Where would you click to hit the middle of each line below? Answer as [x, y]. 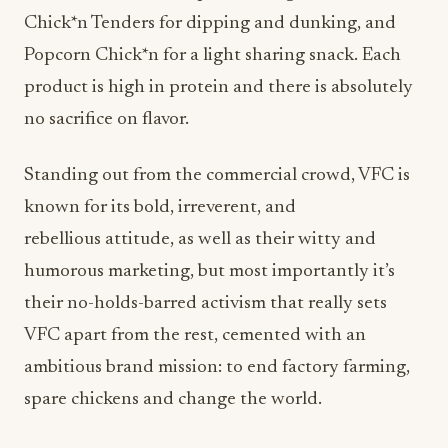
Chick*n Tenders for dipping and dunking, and [210, 23]
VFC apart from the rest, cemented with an [195, 335]
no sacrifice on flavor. [106, 119]
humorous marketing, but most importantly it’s [209, 271]
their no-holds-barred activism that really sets [205, 303]
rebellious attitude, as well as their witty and [200, 239]
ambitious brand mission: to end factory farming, [217, 367]
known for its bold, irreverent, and [160, 207]
